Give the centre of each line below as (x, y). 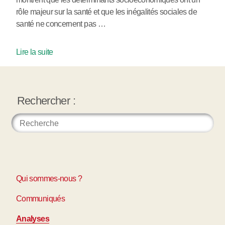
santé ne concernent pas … (61, 24)
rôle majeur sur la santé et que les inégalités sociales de (106, 12)
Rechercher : (46, 101)
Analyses (33, 219)
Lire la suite (35, 52)
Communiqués (40, 199)
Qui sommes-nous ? (49, 179)
